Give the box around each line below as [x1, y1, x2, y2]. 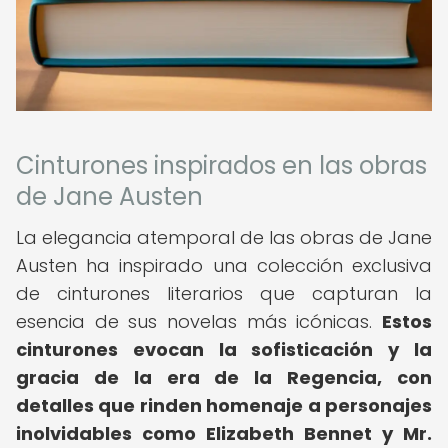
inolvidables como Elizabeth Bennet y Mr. [16, 421, 432, 446]
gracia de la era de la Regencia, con [16, 365, 432, 390]
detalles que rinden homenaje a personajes [16, 393, 432, 418]
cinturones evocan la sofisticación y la [16, 337, 432, 362]
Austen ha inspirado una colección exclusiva [16, 253, 432, 278]
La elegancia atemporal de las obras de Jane [16, 225, 432, 250]
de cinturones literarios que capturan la [16, 281, 432, 306]
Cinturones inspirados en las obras [16, 149, 427, 182]
